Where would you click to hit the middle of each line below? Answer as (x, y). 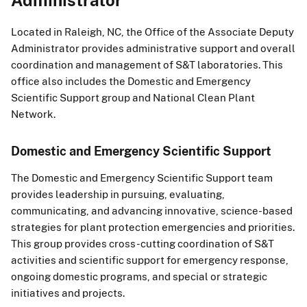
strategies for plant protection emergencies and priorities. (153, 226)
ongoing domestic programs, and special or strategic (139, 276)
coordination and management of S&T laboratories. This (147, 64)
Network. (33, 113)
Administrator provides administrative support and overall (153, 48)
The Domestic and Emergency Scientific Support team (142, 177)
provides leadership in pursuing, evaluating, (118, 194)
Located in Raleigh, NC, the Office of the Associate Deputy (152, 31)
